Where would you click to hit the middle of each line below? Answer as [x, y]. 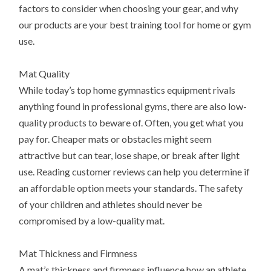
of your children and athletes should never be [111, 204]
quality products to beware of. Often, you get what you [131, 123]
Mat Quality [44, 74]
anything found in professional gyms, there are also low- [133, 106]
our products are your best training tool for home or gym [135, 25]
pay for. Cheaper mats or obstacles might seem [116, 139]
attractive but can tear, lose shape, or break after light [129, 155]
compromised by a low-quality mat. [92, 221]
